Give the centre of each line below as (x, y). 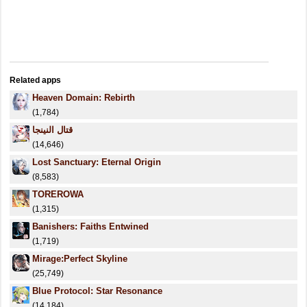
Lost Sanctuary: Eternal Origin (97, 162)
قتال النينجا (52, 130)
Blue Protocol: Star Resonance (97, 291)
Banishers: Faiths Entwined (90, 226)
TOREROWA (58, 194)
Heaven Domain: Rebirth (84, 98)
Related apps (35, 80)
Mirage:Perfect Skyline (80, 259)
